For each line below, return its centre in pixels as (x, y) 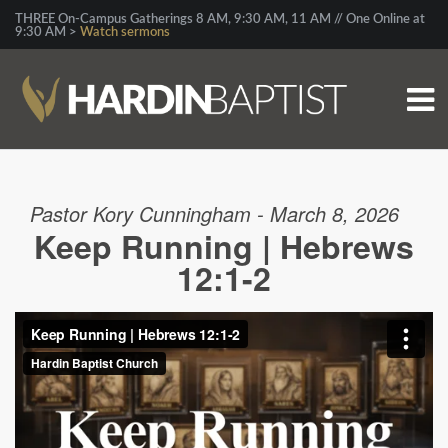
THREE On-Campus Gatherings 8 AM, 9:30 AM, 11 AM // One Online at (220, 19)
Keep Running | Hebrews (224, 246)
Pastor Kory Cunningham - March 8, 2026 (214, 213)
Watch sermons (125, 32)
